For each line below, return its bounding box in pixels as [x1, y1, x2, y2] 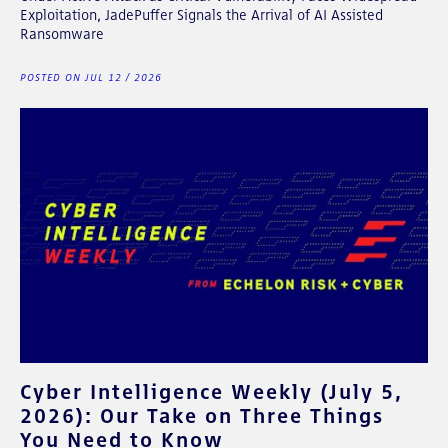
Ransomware [20, 25, 104, 42]
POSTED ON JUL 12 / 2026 [20, 71, 162, 83]
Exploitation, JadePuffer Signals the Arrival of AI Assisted [20, 6, 383, 23]
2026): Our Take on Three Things [20, 402, 384, 428]
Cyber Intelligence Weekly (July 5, [20, 378, 403, 404]
